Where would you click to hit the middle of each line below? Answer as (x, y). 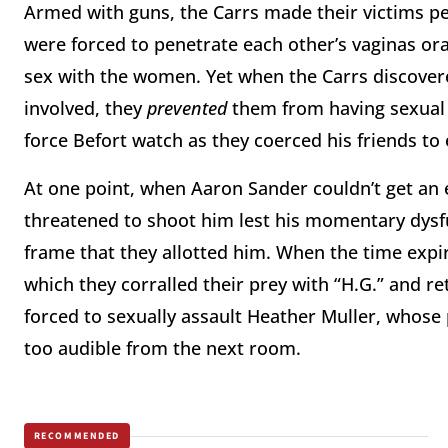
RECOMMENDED (77, 435)
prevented (187, 108)
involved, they (85, 108)
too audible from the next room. (162, 348)
